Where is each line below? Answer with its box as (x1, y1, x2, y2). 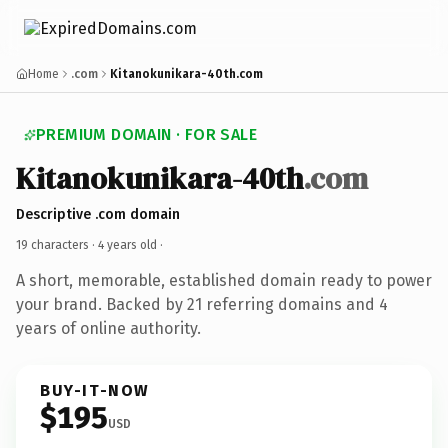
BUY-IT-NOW (40, 380, 150, 400)
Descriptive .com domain (16, 205, 180, 223)
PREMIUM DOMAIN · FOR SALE (36, 125, 257, 144)
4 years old (98, 237, 157, 252)
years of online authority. (16, 318, 201, 338)
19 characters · (16, 237, 98, 252)
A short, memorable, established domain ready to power (16, 270, 432, 290)
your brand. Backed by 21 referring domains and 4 (16, 294, 388, 314)
